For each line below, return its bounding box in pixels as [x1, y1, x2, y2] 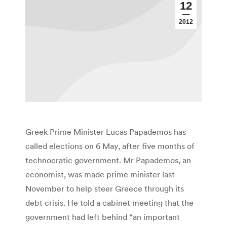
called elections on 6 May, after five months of [25, 141, 195, 152]
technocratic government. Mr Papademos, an [25, 155, 191, 166]
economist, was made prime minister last [25, 169, 175, 180]
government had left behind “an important [25, 212, 180, 222]
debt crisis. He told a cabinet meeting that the [25, 198, 194, 208]
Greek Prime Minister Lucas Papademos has [25, 127, 186, 137]
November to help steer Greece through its [25, 183, 184, 194]
